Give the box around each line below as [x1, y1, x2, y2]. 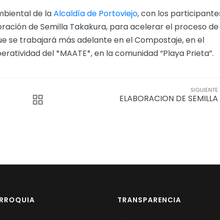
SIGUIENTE [191, 85, 218, 94]
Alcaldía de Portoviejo [54, 7, 137, 19]
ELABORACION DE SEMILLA [119, 92, 218, 104]
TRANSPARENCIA [117, 194, 181, 205]
